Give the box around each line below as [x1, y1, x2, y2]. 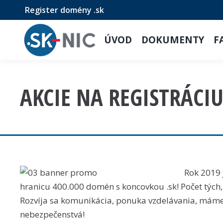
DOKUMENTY [141, 33, 205, 46]
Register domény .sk [25, 4, 104, 15]
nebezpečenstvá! [20, 209, 85, 220]
